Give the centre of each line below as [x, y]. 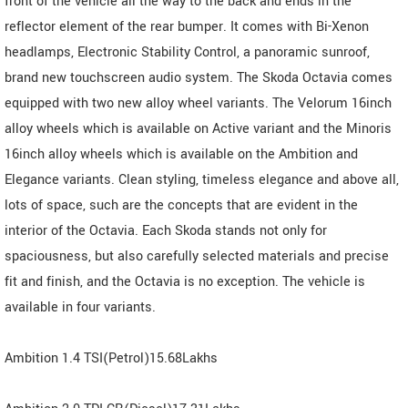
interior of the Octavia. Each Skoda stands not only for [166, 231]
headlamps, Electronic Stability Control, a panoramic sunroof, [187, 53]
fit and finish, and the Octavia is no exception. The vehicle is [185, 282]
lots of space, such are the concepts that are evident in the [181, 206]
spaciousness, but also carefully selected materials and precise [197, 257]
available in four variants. [80, 308]
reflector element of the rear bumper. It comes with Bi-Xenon [187, 27]
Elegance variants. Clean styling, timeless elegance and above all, [202, 180]
